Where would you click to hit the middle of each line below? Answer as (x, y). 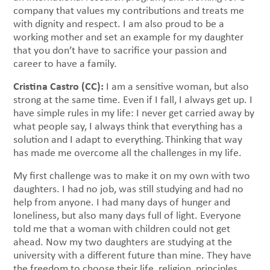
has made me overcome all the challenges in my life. (130, 153)
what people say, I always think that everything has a (128, 126)
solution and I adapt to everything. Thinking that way (128, 140)
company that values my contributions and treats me (129, 11)
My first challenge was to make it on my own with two (132, 176)
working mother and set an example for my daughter (129, 37)
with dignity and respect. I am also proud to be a (119, 24)
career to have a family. (68, 64)
